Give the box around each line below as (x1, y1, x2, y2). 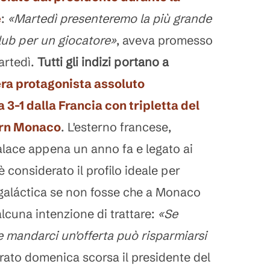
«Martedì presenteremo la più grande (8, 11, 212, 26)
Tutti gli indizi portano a (37, 54, 169, 69)
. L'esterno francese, (61, 119, 171, 134)
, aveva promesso (116, 33, 213, 48)
